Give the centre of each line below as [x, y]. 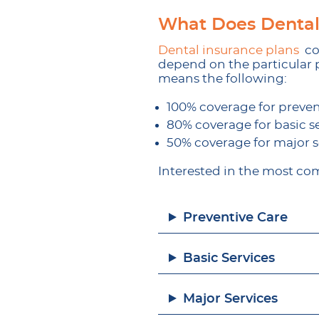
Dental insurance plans [229, 50]
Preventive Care [235, 218]
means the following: [223, 79]
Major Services [230, 299]
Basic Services [229, 258]
